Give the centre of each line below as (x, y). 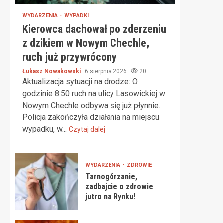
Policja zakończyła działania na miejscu (91, 117)
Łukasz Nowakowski (52, 71)
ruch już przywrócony (70, 57)
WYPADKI (76, 16)
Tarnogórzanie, (111, 176)
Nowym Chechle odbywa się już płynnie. (91, 105)
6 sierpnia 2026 (107, 71)
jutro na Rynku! (110, 196)
